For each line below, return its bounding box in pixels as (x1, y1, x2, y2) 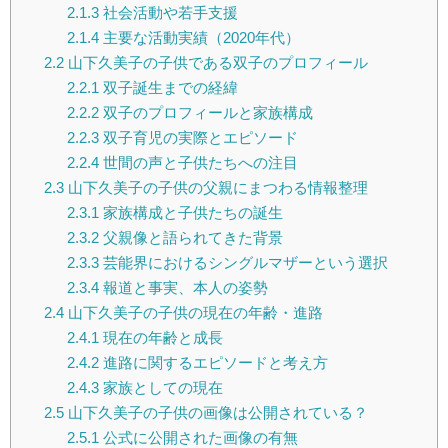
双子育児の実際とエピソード (98, 129, 298, 147)
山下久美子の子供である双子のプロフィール (63, 54, 368, 72)
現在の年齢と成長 (98, 329, 223, 347)
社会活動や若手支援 (98, 4, 238, 22)
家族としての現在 (98, 379, 223, 397)
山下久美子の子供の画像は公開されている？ (63, 404, 368, 422)
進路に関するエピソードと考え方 (98, 354, 328, 372)
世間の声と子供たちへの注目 (98, 154, 298, 172)
